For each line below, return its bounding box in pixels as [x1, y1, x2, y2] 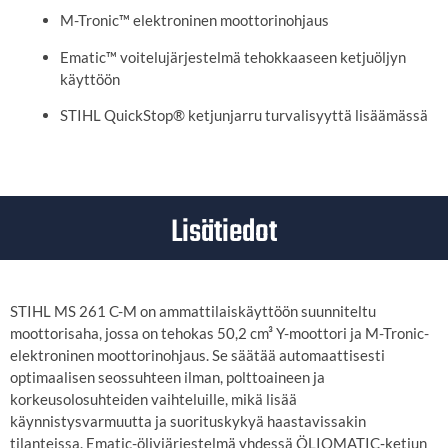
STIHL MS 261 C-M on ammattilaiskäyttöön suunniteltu [10, 301, 376, 320]
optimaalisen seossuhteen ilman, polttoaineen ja [10, 367, 325, 386]
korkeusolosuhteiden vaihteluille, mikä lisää [10, 389, 297, 408]
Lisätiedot [171, 207, 277, 257]
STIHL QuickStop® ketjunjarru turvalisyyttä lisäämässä [60, 105, 428, 124]
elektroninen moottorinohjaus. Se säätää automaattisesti [10, 345, 385, 364]
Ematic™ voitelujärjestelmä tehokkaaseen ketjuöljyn [60, 47, 406, 66]
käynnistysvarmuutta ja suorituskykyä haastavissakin [10, 411, 366, 430]
